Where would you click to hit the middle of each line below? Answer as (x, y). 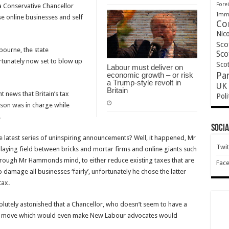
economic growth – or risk (150, 75)
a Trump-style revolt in (144, 82)
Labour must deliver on (145, 67)
